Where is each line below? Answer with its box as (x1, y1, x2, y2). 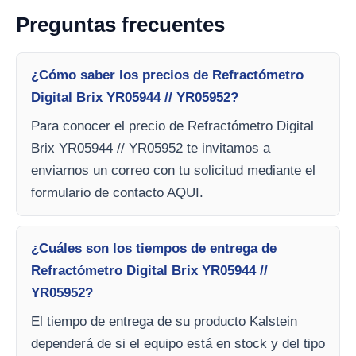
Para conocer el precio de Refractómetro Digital (31, 118, 314, 133)
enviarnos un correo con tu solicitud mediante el (31, 163, 315, 178)
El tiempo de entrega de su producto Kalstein (31, 314, 297, 329)
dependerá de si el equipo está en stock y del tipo (31, 336, 325, 351)
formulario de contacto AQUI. (31, 185, 203, 200)
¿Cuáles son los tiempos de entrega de (31, 241, 277, 256)
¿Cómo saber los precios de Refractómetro (31, 68, 304, 83)
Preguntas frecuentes (16, 13, 225, 37)
